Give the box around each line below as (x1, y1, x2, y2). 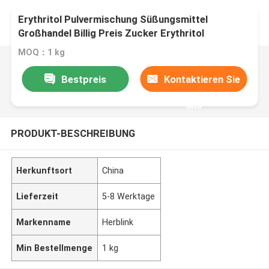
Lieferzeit (16, 191, 59, 201)
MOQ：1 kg (18, 47, 65, 58)
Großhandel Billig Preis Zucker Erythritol (18, 27, 205, 40)
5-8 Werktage (102, 191, 156, 201)
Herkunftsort (16, 165, 73, 175)
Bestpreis (61, 73, 106, 85)
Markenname (16, 217, 71, 227)
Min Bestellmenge (16, 243, 93, 253)
